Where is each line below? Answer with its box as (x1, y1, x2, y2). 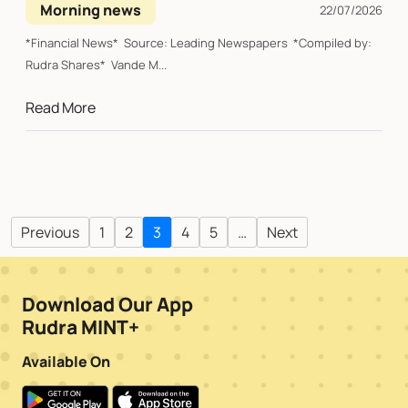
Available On (22, 352, 110, 372)
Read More (25, 97, 96, 118)
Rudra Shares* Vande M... (25, 56, 167, 74)
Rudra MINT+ (22, 314, 139, 341)
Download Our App (22, 291, 193, 318)
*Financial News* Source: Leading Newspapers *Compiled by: (25, 35, 372, 52)
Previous (21, 222, 79, 243)
